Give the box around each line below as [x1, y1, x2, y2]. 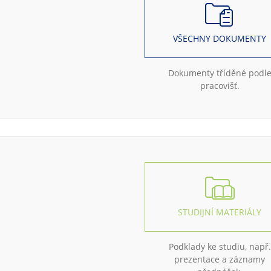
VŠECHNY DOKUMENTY [173, 33, 267, 44]
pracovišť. [200, 80, 240, 91]
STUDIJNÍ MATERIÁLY [178, 206, 262, 218]
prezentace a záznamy [174, 253, 266, 265]
